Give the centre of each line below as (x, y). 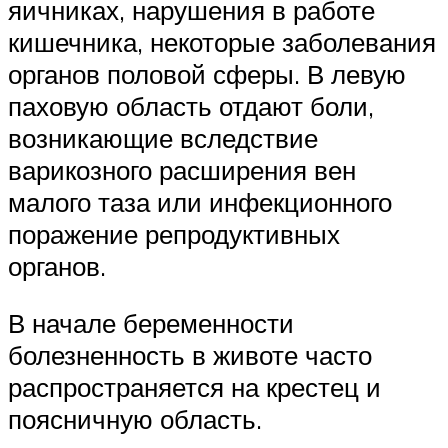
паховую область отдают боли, (191, 105)
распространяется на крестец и (194, 387)
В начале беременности (151, 323)
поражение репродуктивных (174, 233)
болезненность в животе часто (190, 355)
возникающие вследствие (163, 137)
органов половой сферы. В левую (207, 73)
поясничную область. (135, 419)
